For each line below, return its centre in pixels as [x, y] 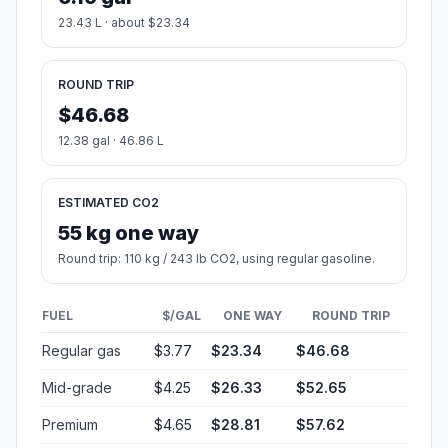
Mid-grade [77, 388]
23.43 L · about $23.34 [124, 23]
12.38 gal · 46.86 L [111, 141]
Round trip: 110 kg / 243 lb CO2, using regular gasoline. [216, 259]
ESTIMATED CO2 [108, 203]
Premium [70, 425]
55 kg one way [128, 233]
